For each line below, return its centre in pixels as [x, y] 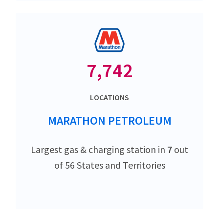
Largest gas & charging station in [99, 150]
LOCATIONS [109, 98]
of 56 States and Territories [109, 165]
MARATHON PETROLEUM [109, 121]
